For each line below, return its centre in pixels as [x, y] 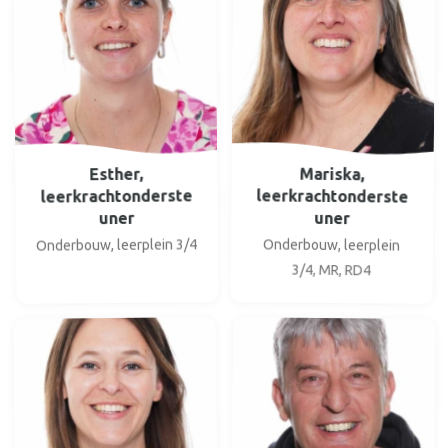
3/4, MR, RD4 [331, 269]
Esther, [116, 173]
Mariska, [332, 173]
